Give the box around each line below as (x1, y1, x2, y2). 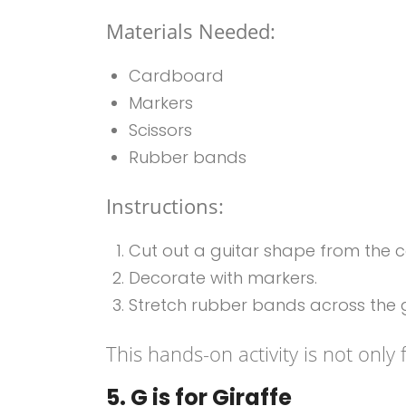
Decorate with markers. (129, 266, 317, 289)
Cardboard (129, 64, 224, 87)
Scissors (129, 119, 192, 141)
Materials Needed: (106, 17, 275, 44)
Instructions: (106, 192, 224, 219)
